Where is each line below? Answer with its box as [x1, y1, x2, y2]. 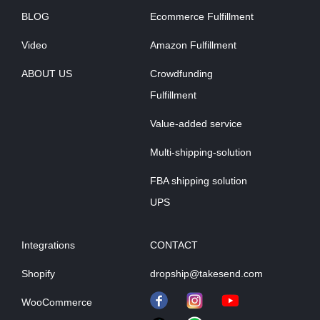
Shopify [21, 268, 55, 280]
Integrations [21, 239, 75, 251]
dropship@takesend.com [150, 268, 263, 280]
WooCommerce [21, 296, 92, 309]
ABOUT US [21, 68, 72, 80]
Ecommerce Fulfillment [150, 11, 254, 23]
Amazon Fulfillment [150, 39, 236, 51]
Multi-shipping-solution [150, 146, 251, 159]
